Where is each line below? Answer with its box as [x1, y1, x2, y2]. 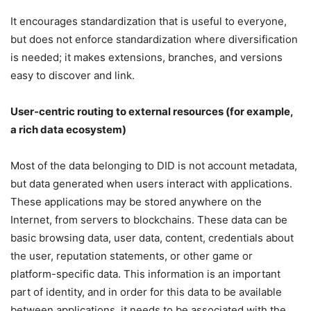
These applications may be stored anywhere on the [10, 195, 262, 208]
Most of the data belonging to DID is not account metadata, [10, 159, 297, 172]
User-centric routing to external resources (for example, [10, 105, 293, 118]
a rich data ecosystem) [10, 123, 126, 136]
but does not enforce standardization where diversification [10, 33, 298, 46]
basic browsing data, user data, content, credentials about [10, 231, 294, 244]
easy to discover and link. [10, 69, 135, 82]
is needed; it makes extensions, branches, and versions [10, 51, 283, 64]
